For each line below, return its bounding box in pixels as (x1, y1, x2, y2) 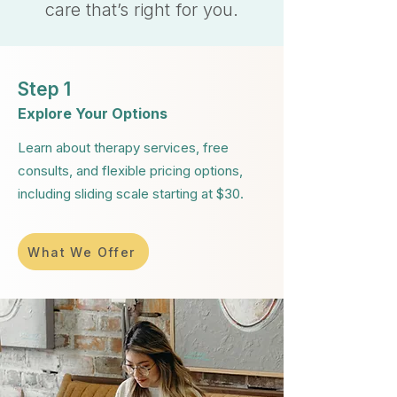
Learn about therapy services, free (18, 139, 229, 156)
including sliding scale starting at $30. (18, 185, 244, 202)
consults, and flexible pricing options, (18, 162, 243, 179)
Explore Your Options (18, 105, 167, 122)
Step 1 (18, 78, 71, 100)
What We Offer (27, 244, 136, 260)
